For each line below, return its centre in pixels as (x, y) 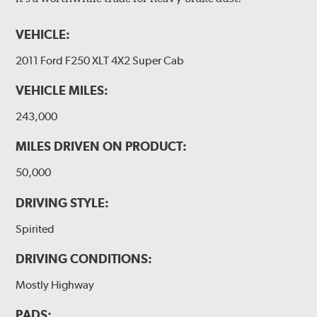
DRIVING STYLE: (63, 202)
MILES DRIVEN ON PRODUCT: (102, 146)
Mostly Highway (55, 284)
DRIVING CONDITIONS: (84, 258)
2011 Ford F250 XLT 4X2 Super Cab (100, 61)
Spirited (35, 229)
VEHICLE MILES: (62, 91)
